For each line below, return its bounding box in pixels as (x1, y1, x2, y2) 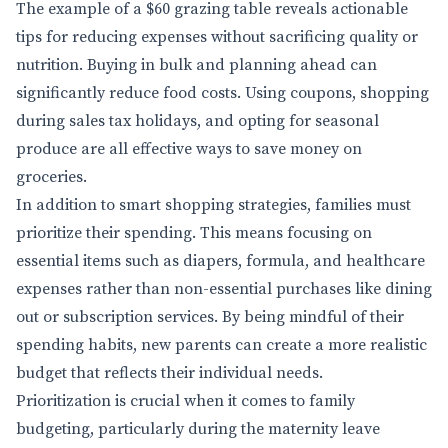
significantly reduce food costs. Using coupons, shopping (16, 83, 429, 103)
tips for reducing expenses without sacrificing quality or (16, 27, 418, 47)
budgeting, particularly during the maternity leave (16, 419, 380, 439)
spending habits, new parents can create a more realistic (16, 335, 427, 355)
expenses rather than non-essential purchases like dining (16, 279, 432, 299)
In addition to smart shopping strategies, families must (16, 195, 411, 215)
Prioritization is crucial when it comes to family (16, 391, 355, 411)
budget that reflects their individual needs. (16, 363, 323, 383)
